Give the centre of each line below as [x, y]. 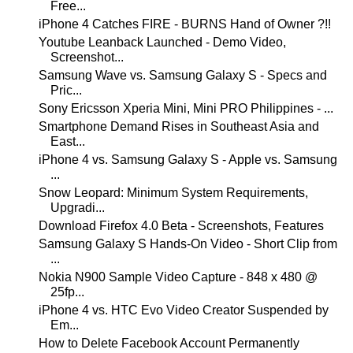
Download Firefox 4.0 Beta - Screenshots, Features [181, 226]
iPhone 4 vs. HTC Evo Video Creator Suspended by [183, 310]
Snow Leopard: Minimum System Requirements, [173, 193]
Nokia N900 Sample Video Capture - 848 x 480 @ [178, 277]
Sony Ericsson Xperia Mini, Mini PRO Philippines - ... [186, 108]
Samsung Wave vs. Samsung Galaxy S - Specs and [182, 75]
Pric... [66, 90]
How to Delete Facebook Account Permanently [169, 343]
